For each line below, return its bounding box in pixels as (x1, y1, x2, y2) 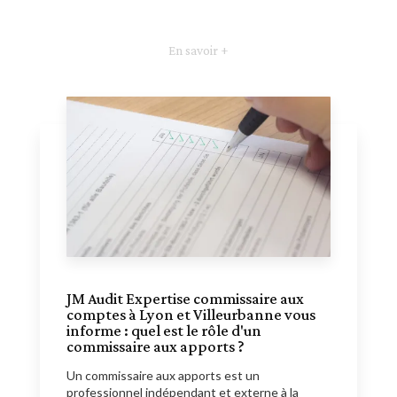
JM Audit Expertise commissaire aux (66, 290, 304, 308)
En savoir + (168, 43, 229, 58)
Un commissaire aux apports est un (66, 368, 260, 384)
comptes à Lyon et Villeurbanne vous (66, 306, 315, 324)
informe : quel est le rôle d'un (66, 322, 261, 340)
